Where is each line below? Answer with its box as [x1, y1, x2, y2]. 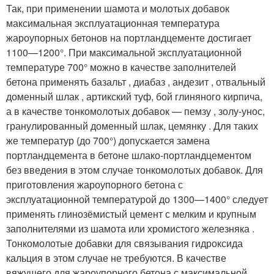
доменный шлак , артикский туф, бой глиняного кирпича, [6, 89, 262, 103]
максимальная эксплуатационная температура [6, 15, 220, 30]
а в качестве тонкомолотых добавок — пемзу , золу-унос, [6, 103, 265, 118]
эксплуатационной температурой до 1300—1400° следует [6, 191, 268, 206]
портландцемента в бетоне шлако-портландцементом [6, 147, 251, 162]
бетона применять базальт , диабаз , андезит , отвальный [6, 74, 265, 89]
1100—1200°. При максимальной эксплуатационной [6, 45, 242, 59]
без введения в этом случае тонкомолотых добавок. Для [6, 162, 263, 177]
